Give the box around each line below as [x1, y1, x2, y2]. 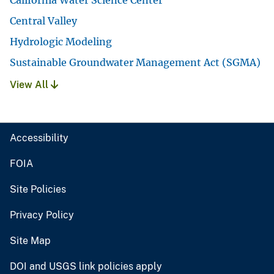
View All [10, 79, 51, 91]
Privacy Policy [10, 209, 74, 221]
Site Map [10, 235, 51, 247]
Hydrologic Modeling [10, 35, 112, 48]
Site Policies [10, 183, 66, 196]
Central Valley [10, 15, 77, 28]
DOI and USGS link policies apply [10, 261, 162, 273]
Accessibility [10, 132, 68, 144]
